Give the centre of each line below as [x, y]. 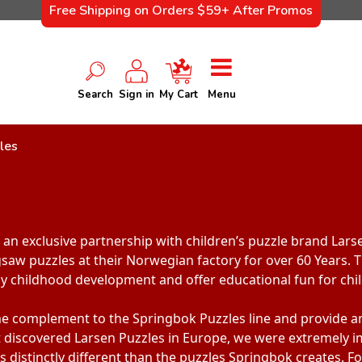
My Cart [179, 95]
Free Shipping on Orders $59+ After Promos [181, 11]
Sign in [136, 95]
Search [96, 95]
